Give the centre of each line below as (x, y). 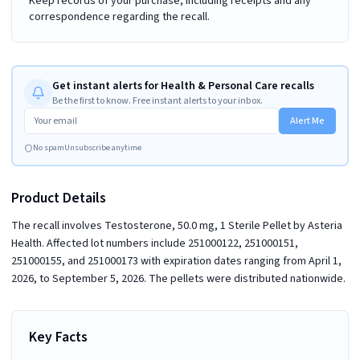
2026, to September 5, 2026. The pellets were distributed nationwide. (178, 278)
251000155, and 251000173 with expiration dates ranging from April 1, (176, 261)
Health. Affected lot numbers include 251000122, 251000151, (155, 243)
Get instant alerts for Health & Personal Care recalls (183, 86)
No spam (48, 148)
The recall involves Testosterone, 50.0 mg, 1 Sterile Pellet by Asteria (177, 225)
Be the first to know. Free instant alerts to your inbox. (157, 100)
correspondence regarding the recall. (119, 16)
